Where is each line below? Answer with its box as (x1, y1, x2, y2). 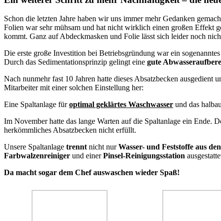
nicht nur (87, 143, 118, 151)
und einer (70, 151, 103, 160)
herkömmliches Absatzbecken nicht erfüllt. (4, 126, 136, 135)
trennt (66, 143, 87, 151)
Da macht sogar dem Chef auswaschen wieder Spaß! (4, 168, 180, 177)
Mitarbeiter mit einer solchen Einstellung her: (4, 83, 144, 92)
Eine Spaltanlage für (4, 100, 69, 109)
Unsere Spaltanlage (4, 143, 66, 151)
